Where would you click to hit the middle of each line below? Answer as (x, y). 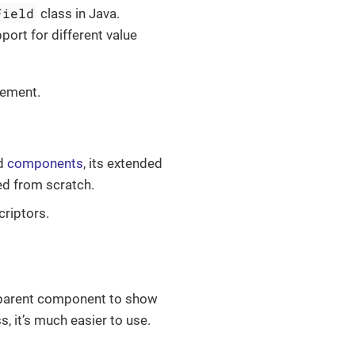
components (45, 164)
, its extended (123, 164)
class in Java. (79, 14)
